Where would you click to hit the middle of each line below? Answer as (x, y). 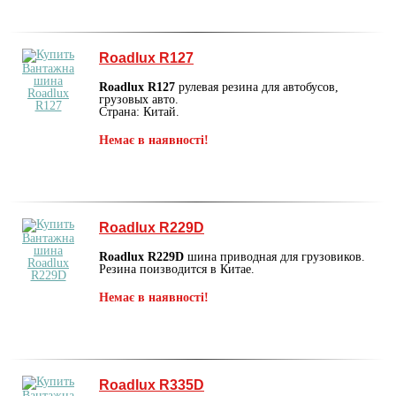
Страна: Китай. (139, 111)
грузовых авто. (139, 99)
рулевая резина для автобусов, (257, 87)
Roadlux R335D (152, 385)
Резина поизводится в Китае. (177, 269)
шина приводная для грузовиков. (274, 256)
